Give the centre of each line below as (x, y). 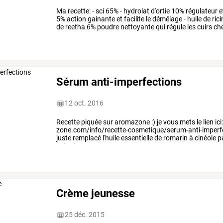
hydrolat (136, 11)
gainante (101, 19)
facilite (134, 19)
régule (176, 27)
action (76, 19)
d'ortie (160, 11)
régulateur (201, 11)
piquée (91, 122)
